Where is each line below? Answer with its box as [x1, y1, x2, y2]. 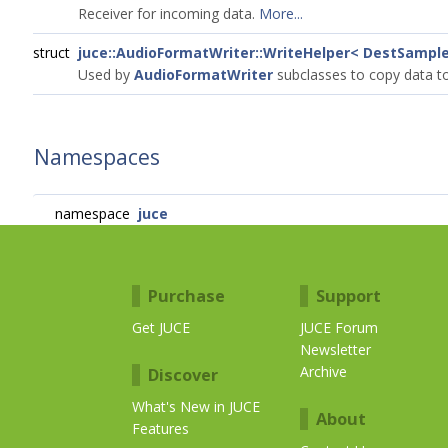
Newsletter [300, 340, 371, 359]
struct [33, 43, 78, 62]
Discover [148, 364, 218, 386]
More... [259, 4, 303, 23]
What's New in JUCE [132, 397, 260, 416]
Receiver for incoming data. [78, 4, 259, 23]
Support [316, 285, 381, 307]
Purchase [148, 285, 225, 307]
